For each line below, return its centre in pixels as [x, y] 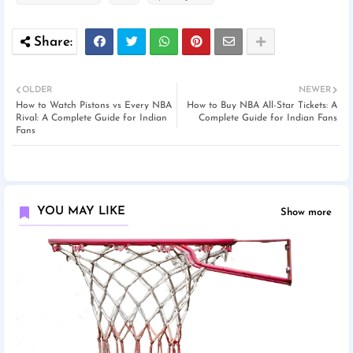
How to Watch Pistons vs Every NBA [94, 106]
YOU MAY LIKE [81, 212]
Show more [306, 212]
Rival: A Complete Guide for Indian [91, 119]
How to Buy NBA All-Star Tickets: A [262, 106]
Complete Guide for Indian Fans [268, 119]
